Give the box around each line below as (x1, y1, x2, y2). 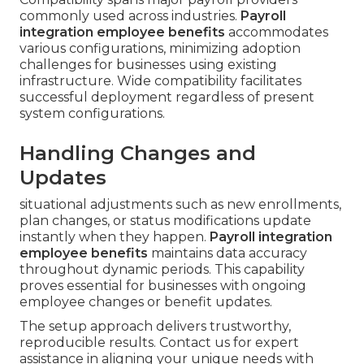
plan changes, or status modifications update (19, 213, 311, 229)
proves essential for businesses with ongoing (19, 278, 306, 294)
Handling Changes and (19, 141, 256, 166)
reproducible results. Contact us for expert (19, 335, 299, 351)
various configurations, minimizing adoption (19, 41, 301, 57)
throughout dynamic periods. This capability (19, 262, 305, 278)
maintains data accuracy (148, 245, 307, 262)
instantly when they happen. (19, 229, 210, 245)
